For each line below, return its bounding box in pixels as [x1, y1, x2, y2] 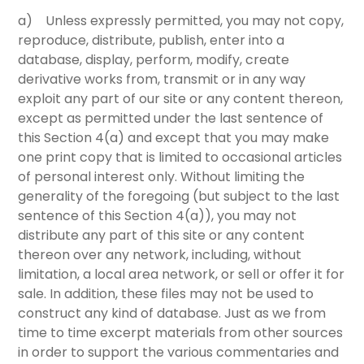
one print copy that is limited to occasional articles [18, 148, 343, 167]
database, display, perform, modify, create [18, 50, 290, 70]
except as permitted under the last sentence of [18, 109, 324, 128]
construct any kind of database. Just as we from [18, 304, 327, 323]
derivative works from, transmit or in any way [18, 70, 306, 89]
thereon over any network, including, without [18, 245, 302, 265]
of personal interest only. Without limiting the [18, 167, 305, 187]
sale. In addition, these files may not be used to [18, 284, 314, 304]
